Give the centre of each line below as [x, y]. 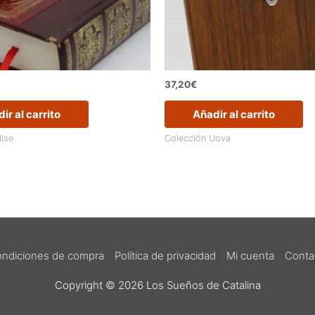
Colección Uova [198, 139]
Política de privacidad [165, 256]
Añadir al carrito [234, 114]
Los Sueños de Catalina [203, 285]
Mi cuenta [250, 256]
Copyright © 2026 [100, 285]
